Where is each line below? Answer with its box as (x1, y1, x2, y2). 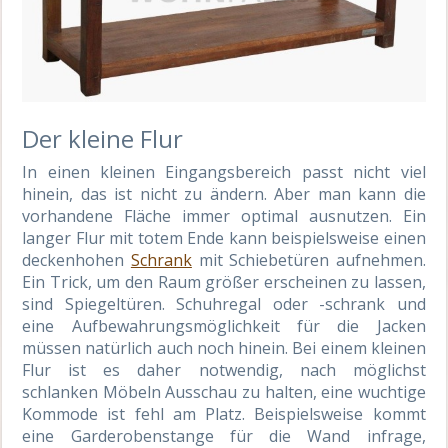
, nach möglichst (278, 358, 426, 381)
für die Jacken (297, 314, 426, 337)
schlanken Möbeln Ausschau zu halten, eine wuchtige (22, 380, 426, 403)
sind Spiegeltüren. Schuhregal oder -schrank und (22, 292, 426, 315)
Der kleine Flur (22, 121, 184, 155)
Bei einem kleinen (292, 336, 426, 359)
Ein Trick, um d (22, 270, 134, 293)
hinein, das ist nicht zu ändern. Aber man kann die (22, 182, 426, 205)
